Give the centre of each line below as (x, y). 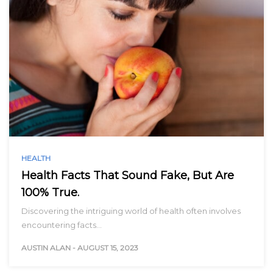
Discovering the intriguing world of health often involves (131, 211)
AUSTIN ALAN (46, 247)
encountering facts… (62, 225)
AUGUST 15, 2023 (108, 247)
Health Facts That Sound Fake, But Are (128, 175)
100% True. (50, 192)
